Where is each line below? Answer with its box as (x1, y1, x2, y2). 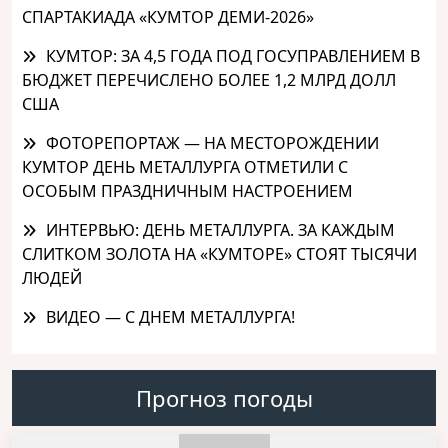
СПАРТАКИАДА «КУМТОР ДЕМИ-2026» (22, 5, 314, 28)
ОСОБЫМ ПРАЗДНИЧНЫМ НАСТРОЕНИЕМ (22, 179, 353, 202)
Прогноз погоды (135, 382, 313, 413)
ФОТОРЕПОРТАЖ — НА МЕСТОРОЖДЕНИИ (46, 131, 379, 154)
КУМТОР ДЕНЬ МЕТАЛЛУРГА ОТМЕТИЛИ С (22, 155, 348, 178)
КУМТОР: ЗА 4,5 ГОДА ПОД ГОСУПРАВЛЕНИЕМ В (46, 44, 420, 67)
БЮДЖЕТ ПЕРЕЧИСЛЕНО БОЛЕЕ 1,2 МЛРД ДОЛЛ (22, 68, 396, 91)
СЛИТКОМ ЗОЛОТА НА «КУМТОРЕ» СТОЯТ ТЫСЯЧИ (22, 242, 417, 265)
